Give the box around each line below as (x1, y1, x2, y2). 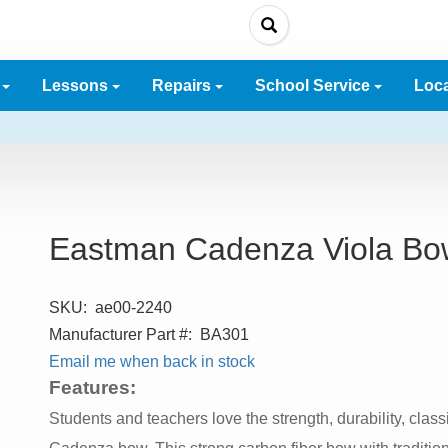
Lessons (42, 77, 112, 94)
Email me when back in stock (49, 353, 255, 370)
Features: (49, 377, 136, 398)
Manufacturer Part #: (49, 326, 192, 343)
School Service (255, 77, 374, 94)
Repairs (152, 77, 215, 94)
